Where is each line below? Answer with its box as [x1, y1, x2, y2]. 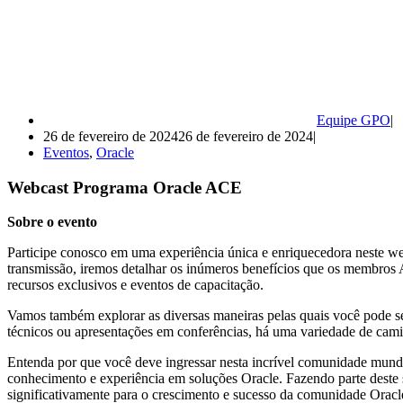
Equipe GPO [317, 112, 390, 128]
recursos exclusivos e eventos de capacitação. [7, 277, 264, 293]
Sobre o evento [7, 214, 97, 230]
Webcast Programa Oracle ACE [7, 177, 242, 197]
